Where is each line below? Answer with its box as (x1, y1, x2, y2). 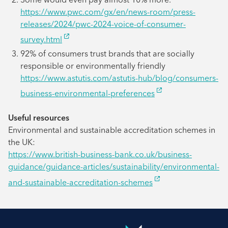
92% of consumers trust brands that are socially (20, 48, 194, 59)
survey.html (20, 34, 62, 44)
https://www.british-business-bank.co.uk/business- (8, 149, 192, 160)
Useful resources (8, 112, 69, 123)
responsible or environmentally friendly (20, 60, 165, 71)
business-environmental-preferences (20, 88, 155, 99)
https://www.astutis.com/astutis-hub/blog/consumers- (20, 72, 218, 83)
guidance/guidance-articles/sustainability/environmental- (8, 161, 219, 172)
